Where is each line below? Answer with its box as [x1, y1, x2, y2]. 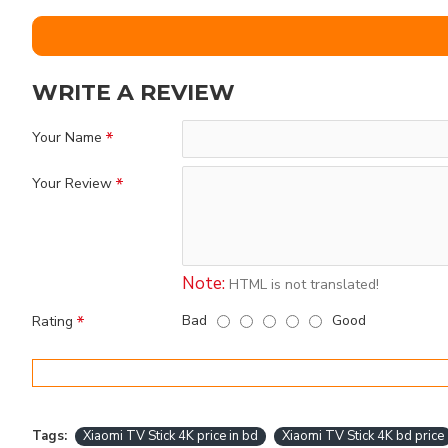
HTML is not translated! [225, 275, 379, 294]
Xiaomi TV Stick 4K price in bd [83, 427, 258, 445]
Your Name [32, 128, 102, 147]
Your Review [32, 174, 112, 193]
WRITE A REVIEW [32, 79, 235, 106]
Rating [32, 312, 73, 331]
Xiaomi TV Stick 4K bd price [282, 427, 444, 445]
